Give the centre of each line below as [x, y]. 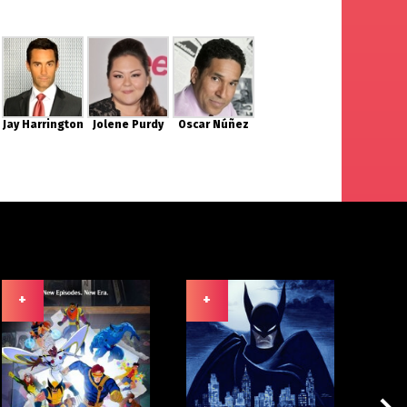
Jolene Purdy [129, 124]
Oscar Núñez [214, 124]
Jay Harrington [43, 124]
